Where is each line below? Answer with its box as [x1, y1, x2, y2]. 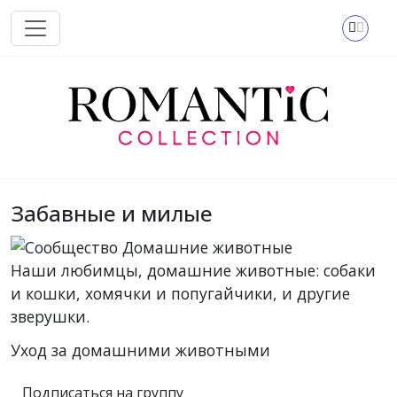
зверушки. [11, 305, 90, 327]
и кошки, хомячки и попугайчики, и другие [11, 282, 350, 304]
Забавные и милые [11, 198, 213, 229]
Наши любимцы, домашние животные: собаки [11, 259, 376, 281]
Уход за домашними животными [11, 339, 270, 361]
